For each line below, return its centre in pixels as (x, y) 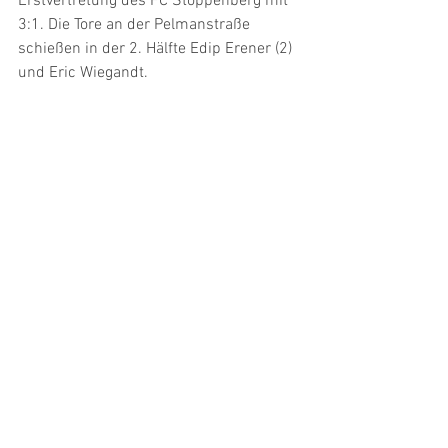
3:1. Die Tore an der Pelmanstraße (136, 24)
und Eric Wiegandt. (85, 72)
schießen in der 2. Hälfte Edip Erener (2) (157, 48)
